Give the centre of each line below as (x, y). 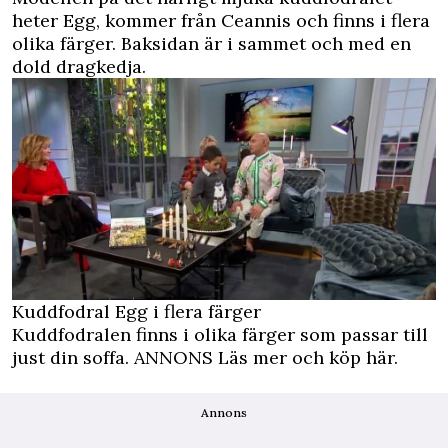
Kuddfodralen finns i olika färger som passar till (220, 334)
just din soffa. (73, 357)
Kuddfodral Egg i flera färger (136, 311)
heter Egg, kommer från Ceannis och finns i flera (221, 20)
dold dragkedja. (79, 66)
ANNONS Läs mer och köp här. (266, 357)
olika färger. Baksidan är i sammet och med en (211, 43)
